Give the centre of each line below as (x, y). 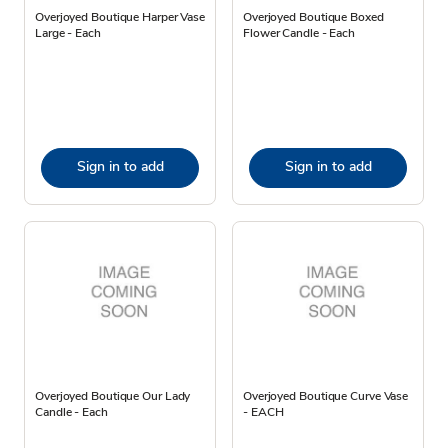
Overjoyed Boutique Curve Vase (326, 395)
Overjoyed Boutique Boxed (313, 16)
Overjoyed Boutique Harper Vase (120, 16)
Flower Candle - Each (299, 32)
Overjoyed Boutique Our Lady (113, 395)
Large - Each (68, 32)
